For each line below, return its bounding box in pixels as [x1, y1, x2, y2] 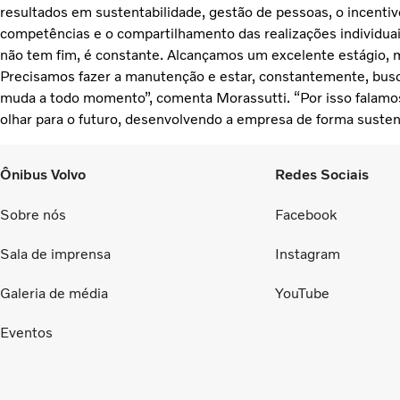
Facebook [275, 205, 337, 223]
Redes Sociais [275, 165, 369, 183]
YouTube [275, 284, 329, 302]
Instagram [275, 245, 340, 262]
